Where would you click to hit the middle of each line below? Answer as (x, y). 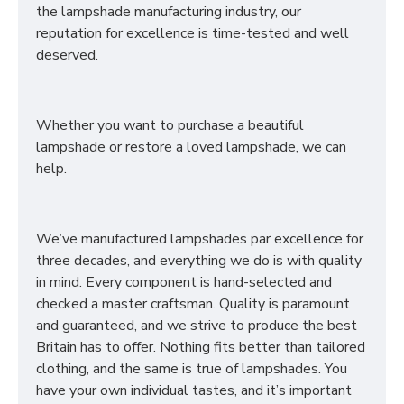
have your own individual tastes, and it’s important (194, 390)
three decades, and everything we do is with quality (199, 261)
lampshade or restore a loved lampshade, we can (191, 147)
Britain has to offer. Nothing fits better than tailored (201, 347)
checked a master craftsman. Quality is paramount (193, 304)
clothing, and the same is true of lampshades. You (192, 369)
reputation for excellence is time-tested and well (193, 33)
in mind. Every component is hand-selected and (184, 282)
